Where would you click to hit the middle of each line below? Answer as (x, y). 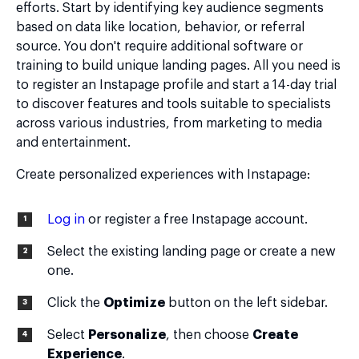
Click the (75, 303)
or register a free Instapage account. (196, 220)
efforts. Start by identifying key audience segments (170, 8)
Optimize (134, 303)
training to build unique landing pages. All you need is (178, 66)
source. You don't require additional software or (159, 46)
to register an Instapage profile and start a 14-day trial (176, 85)
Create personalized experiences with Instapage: (163, 175)
